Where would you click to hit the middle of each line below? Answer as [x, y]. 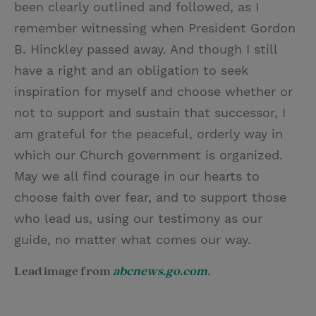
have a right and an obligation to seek [131, 70]
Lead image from [63, 271]
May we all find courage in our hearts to [137, 176]
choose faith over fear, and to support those [150, 197]
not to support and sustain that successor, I [150, 112]
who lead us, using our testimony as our [138, 218]
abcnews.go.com [160, 271]
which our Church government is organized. [148, 154]
